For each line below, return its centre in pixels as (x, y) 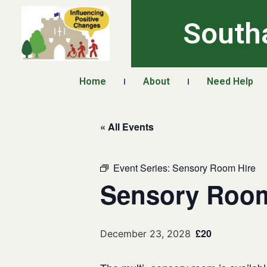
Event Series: (143, 168)
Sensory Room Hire (214, 168)
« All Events (127, 127)
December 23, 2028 (145, 234)
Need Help (230, 81)
